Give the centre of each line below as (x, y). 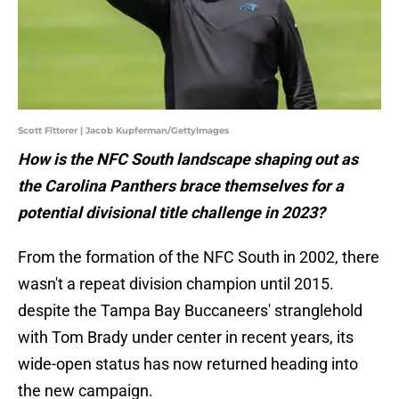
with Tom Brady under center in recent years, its (186, 338)
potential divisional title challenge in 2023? (171, 213)
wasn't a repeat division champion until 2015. (176, 284)
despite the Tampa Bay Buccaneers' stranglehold (190, 311)
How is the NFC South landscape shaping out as (188, 159)
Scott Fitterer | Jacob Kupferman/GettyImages (123, 131)
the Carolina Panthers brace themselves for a (181, 186)
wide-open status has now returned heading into (188, 364)
